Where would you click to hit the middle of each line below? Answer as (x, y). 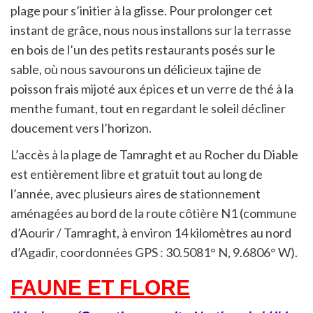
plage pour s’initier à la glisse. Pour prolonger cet (141, 11)
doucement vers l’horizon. (81, 128)
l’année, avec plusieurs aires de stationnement (136, 194)
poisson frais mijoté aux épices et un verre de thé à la (152, 89)
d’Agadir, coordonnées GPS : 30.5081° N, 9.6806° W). (154, 253)
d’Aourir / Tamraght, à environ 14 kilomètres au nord (151, 233)
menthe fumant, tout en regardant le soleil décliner (148, 109)
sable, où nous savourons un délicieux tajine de (136, 70)
